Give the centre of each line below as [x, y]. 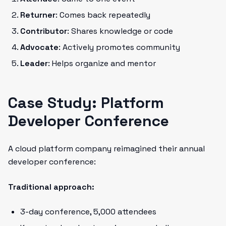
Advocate [39, 47]
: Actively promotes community [119, 47]
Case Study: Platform [86, 103]
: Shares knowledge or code [120, 31]
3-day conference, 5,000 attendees [88, 212]
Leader [34, 63]
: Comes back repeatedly [103, 15]
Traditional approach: [51, 187]
